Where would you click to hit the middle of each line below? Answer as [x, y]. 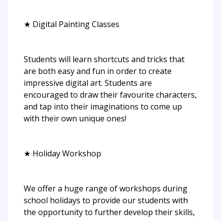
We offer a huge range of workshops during [106, 188]
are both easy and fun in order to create [98, 71]
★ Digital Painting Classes [72, 24]
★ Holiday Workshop [62, 153]
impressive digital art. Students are [88, 83]
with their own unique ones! [75, 118]
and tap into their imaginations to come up [103, 106]
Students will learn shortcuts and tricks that [104, 59]
